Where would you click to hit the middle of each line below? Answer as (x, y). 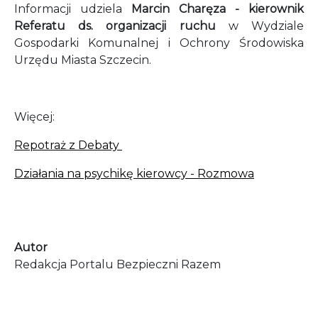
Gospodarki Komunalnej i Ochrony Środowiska (159, 43)
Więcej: (34, 117)
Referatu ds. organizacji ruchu (121, 26)
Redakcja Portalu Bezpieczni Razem (117, 264)
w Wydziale (266, 26)
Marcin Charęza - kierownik (218, 9)
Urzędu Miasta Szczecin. (83, 60)
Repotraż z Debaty (68, 145)
